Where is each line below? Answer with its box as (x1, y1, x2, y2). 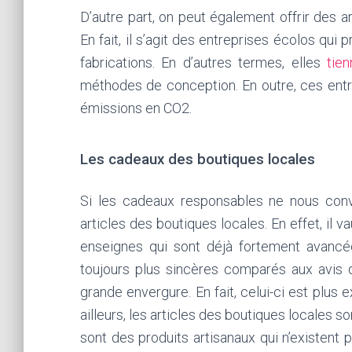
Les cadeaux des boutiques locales (80, 151, 315, 168)
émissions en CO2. (80, 100, 192, 116)
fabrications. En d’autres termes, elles (80, 54, 328, 71)
